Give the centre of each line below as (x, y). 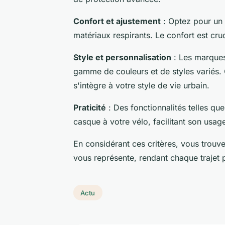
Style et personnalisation (122, 57)
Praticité (90, 107)
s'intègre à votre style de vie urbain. (141, 85)
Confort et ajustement (117, 21)
